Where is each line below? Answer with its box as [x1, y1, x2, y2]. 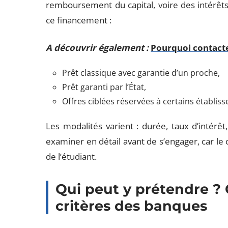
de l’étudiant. [46, 151, 97, 162]
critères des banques [55, 197, 208, 214]
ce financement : [46, 14, 112, 26]
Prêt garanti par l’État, [62, 81, 147, 93]
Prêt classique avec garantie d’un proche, [62, 67, 220, 78]
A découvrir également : [46, 42, 149, 53]
